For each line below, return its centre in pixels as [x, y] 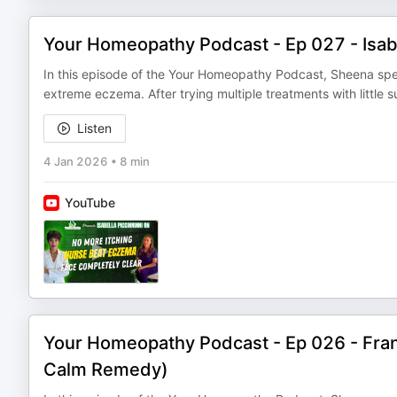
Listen [94, 128]
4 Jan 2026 [76, 161]
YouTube [90, 202]
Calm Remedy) [106, 370]
